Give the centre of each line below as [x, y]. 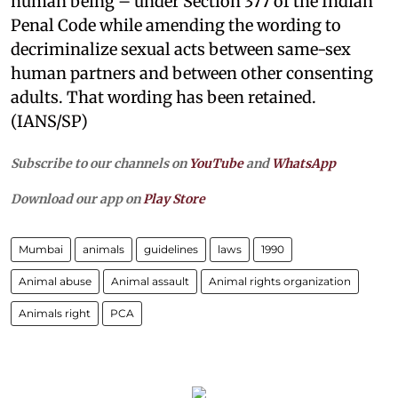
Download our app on [77, 199]
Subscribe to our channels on [100, 163]
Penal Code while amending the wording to [176, 25]
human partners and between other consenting [192, 73]
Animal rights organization [280, 281]
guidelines [171, 249]
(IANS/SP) [49, 121]
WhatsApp [304, 163]
